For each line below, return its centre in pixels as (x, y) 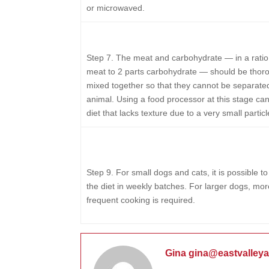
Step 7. (100, 58)
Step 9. (100, 172)
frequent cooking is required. (141, 200)
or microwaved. (115, 8)
